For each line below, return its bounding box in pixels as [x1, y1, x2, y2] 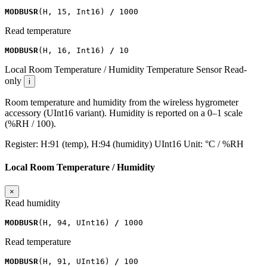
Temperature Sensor [147, 64, 222, 74]
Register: [5, 138, 41, 149]
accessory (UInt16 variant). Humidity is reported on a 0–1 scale [5, 107, 243, 118]
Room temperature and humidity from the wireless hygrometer [5, 97, 238, 107]
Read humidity [5, 198, 60, 209]
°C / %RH [205, 138, 244, 149]
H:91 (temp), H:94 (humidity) [41, 138, 152, 149]
